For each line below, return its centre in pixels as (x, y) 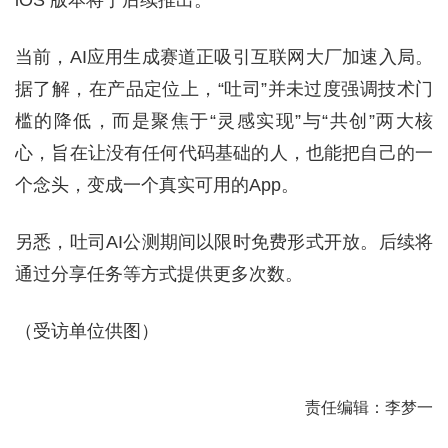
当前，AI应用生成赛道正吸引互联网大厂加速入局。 (224, 56)
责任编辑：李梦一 (369, 407)
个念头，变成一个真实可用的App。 (157, 184)
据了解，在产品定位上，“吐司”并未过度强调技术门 (224, 88)
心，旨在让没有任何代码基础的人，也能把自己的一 (224, 152)
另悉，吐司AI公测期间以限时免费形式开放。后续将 (224, 241)
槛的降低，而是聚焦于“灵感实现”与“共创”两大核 (224, 120)
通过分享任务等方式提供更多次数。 (159, 273)
